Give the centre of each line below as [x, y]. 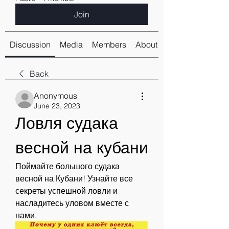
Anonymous [55, 96]
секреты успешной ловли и [66, 191]
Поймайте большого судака [67, 166]
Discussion [30, 44]
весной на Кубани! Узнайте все [74, 178]
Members [109, 44]
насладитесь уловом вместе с [72, 203]
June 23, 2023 [57, 106]
